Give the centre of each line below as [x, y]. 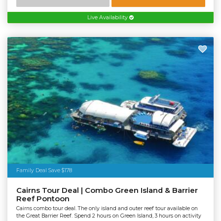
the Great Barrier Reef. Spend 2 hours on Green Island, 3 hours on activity [109, 216]
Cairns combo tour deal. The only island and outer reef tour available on [107, 209]
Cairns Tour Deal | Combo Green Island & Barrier [107, 190]
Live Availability [108, 18]
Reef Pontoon [43, 199]
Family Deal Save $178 [44, 170]
